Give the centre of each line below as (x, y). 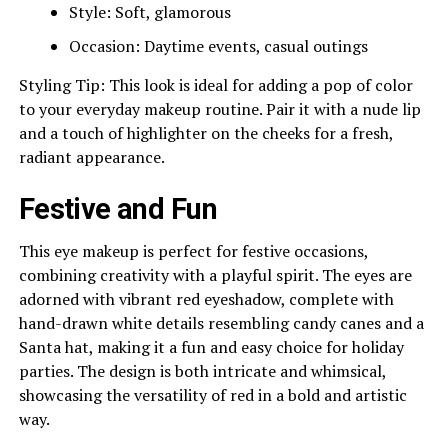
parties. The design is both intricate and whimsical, (202, 371)
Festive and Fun (118, 209)
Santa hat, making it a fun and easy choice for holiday (211, 347)
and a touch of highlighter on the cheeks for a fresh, (205, 133)
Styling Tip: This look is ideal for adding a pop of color (215, 85)
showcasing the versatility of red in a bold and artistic (212, 395)
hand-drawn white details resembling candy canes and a (221, 323)
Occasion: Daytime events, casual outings (218, 46)
